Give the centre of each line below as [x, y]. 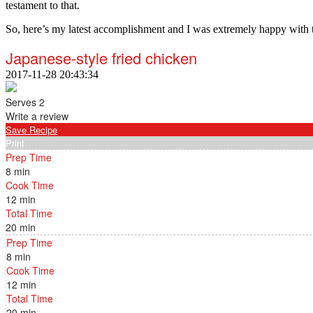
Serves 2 [25, 102]
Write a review [37, 116]
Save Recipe [31, 129]
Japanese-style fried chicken [101, 57]
